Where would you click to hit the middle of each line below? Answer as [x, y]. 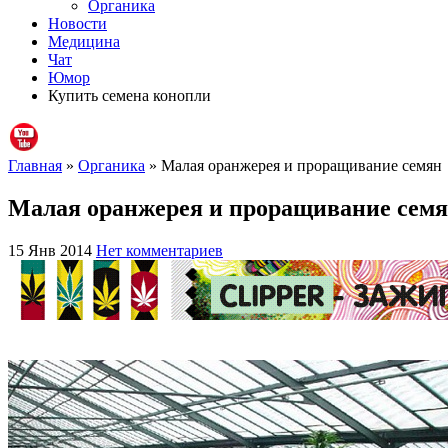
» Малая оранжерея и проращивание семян [293, 165]
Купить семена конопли [129, 95]
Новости [77, 23]
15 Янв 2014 [50, 250]
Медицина [84, 41]
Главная [35, 165]
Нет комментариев [159, 250]
